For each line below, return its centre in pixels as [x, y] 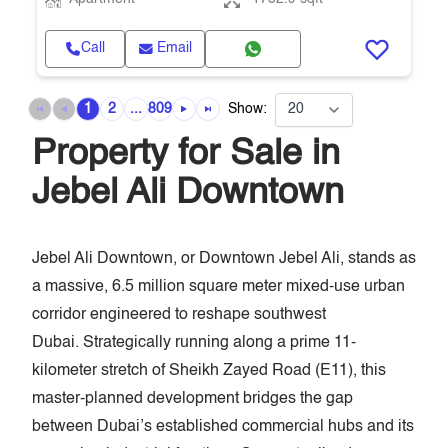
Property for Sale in [186, 154]
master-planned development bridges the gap [192, 399]
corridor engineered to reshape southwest [179, 315]
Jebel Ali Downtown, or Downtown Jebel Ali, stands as [224, 259]
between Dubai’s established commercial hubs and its [223, 427]
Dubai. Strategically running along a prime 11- [194, 343]
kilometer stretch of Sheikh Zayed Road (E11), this [209, 371]
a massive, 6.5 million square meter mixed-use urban [218, 287]
